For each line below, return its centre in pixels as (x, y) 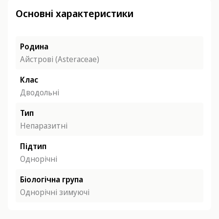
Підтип (33, 146)
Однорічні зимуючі (55, 192)
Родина (34, 46)
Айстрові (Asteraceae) (60, 59)
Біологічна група (52, 179)
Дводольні (40, 92)
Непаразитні (44, 126)
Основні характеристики (75, 13)
